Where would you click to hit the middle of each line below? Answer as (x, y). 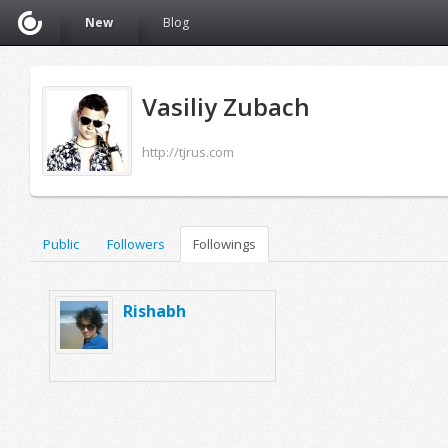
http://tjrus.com (188, 152)
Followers (136, 244)
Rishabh (154, 311)
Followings (224, 244)
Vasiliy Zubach (226, 106)
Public (61, 244)
